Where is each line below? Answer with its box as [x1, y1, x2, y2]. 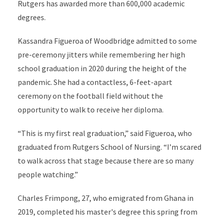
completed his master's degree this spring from [36, 207, 197, 217]
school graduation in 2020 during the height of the [17, 63, 187, 74]
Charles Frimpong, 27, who [17, 193, 109, 203]
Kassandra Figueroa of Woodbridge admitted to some [17, 36, 197, 46]
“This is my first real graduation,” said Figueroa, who [17, 128, 192, 138]
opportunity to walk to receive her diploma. [17, 105, 164, 115]
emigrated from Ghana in [108, 193, 193, 203]
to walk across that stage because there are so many [17, 156, 193, 166]
